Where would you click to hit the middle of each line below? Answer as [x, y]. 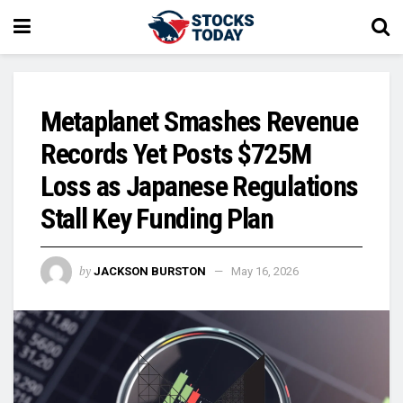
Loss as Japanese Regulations [200, 186]
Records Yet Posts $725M [176, 154]
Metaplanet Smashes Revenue [199, 121]
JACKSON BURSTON [150, 271]
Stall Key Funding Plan [157, 219]
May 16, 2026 [265, 271]
